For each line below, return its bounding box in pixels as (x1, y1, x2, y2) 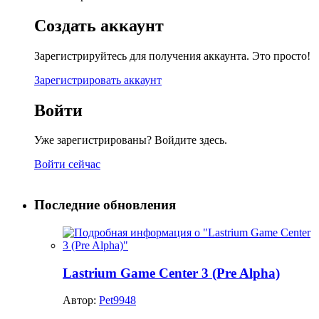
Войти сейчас (34, 158, 100, 171)
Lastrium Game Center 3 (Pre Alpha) (63, 265, 280, 281)
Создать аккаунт (34, 16, 164, 35)
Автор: (63, 294, 99, 307)
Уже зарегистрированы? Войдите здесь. (34, 134, 227, 147)
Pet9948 (99, 294, 136, 307)
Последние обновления (34, 197, 176, 213)
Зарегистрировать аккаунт (34, 73, 162, 86)
